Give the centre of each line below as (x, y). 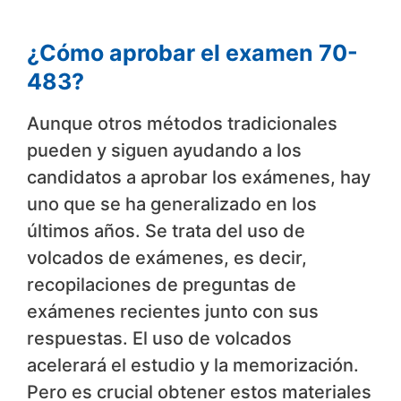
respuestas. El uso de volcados (159, 339)
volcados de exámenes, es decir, (167, 258)
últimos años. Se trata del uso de (166, 231)
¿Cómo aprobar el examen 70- (192, 53)
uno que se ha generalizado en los (172, 205)
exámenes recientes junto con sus (173, 312)
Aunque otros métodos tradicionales (182, 124)
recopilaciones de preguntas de (162, 285)
